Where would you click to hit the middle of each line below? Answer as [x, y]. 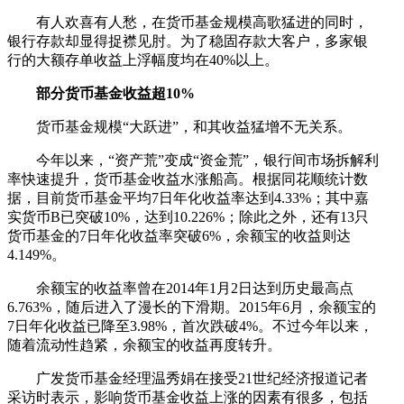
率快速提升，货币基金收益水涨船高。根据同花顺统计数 [188, 179]
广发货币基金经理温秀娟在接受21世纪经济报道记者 [188, 378]
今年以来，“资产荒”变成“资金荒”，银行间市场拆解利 [193, 160]
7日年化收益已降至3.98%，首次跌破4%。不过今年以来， [190, 326]
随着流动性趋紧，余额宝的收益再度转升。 [144, 344]
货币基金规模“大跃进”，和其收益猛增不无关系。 [179, 126]
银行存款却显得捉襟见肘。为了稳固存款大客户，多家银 [188, 41]
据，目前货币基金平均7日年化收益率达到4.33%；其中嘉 [188, 197]
